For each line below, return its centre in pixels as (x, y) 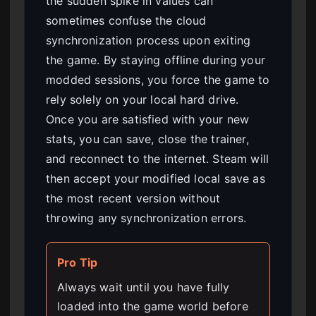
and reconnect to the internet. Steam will (158, 159)
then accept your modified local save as (156, 179)
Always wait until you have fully (144, 287)
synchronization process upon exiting (148, 41)
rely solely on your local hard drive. (142, 100)
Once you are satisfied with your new (148, 120)
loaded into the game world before (153, 306)
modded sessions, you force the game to (158, 80)
